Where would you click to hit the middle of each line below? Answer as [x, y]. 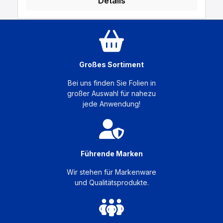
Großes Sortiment [111, 65]
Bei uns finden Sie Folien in [111, 83]
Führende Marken [111, 154]
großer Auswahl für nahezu [111, 94]
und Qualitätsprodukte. [111, 183]
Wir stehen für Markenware [111, 172]
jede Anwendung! [111, 104]
